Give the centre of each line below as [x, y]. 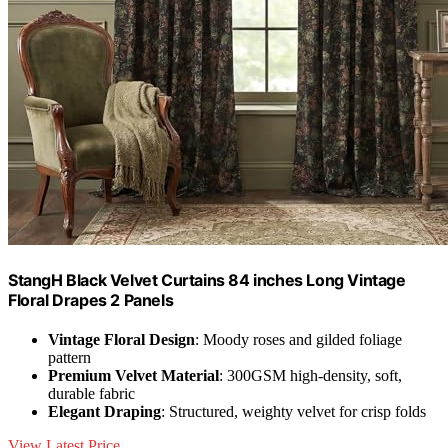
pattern [69, 358]
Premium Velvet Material [133, 376]
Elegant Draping [104, 412]
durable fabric [91, 394]
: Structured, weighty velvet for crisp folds [293, 412]
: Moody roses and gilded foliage [298, 340]
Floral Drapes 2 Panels [91, 300]
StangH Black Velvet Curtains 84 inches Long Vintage [207, 280]
